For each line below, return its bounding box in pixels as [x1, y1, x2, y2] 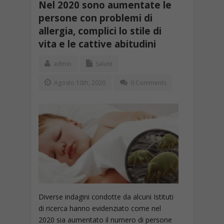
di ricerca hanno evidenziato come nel [38, 203, 161, 213]
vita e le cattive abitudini [38, 37, 156, 50]
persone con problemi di [38, 11, 152, 24]
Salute [95, 59, 112, 68]
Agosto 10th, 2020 [52, 78, 105, 87]
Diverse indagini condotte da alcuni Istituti [38, 192, 173, 201]
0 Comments [130, 78, 166, 87]
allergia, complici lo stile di [38, 24, 161, 37]
